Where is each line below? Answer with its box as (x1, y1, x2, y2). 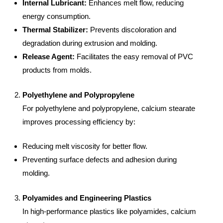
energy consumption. (22, 12, 91, 20)
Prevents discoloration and (88, 25, 176, 34)
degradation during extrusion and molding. (22, 39, 157, 47)
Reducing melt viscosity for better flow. (22, 142, 147, 150)
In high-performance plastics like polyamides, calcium (22, 207, 196, 216)
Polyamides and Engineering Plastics (22, 193, 151, 202)
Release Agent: (22, 52, 75, 61)
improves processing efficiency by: (22, 117, 135, 126)
